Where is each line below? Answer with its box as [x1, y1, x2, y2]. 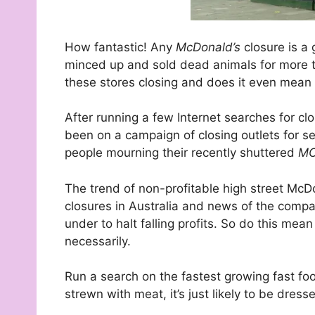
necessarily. [65, 233, 131, 248]
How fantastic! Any [65, 39, 176, 54]
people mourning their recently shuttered [65, 146, 298, 160]
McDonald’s [176, 39, 244, 54]
